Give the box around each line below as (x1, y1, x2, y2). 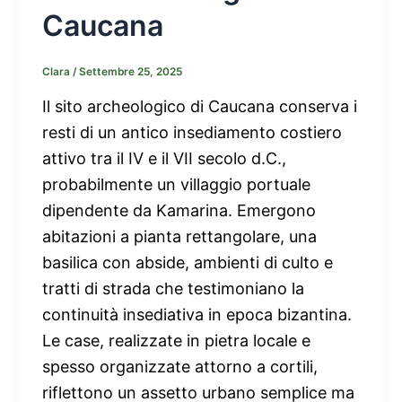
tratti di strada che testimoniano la (42, 278, 304, 298)
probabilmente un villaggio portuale (42, 174, 310, 194)
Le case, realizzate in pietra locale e (42, 330, 310, 350)
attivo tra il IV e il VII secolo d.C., (42, 148, 286, 168)
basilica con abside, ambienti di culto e (42, 252, 333, 272)
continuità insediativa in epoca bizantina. (42, 304, 352, 324)
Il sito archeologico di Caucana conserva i (42, 96, 357, 116)
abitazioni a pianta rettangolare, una (42, 226, 317, 246)
